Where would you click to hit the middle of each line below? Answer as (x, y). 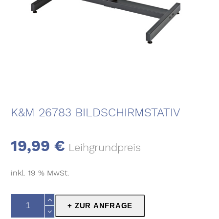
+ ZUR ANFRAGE (100, 206)
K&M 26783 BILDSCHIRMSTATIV (96, 113)
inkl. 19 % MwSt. (40, 173)
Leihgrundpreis (105, 147)
